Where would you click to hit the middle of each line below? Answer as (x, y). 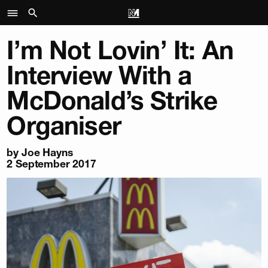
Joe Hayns (47, 152)
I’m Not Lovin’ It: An (120, 50)
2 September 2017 (51, 164)
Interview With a (99, 75)
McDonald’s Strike (112, 100)
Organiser (64, 126)
